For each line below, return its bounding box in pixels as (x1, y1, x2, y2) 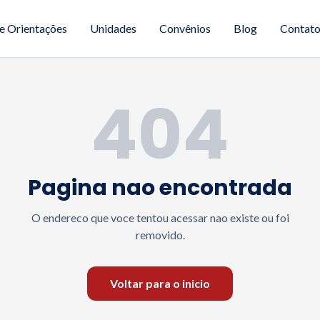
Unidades (90, 21, 137, 35)
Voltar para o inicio (110, 276, 210, 290)
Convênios (159, 21, 211, 35)
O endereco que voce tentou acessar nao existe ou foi (31, 211, 289, 224)
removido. (135, 228, 185, 241)
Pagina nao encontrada (28, 173, 292, 203)
